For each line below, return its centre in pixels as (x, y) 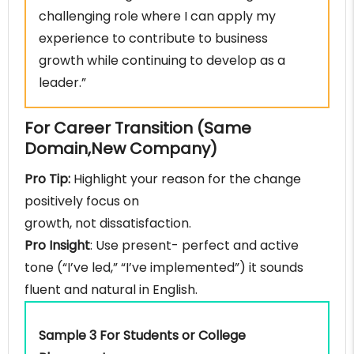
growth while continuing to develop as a (162, 61)
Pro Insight (57, 246)
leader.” (62, 83)
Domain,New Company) (121, 149)
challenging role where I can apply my (157, 17)
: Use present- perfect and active (194, 246)
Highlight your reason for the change (186, 179)
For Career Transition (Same (138, 128)
